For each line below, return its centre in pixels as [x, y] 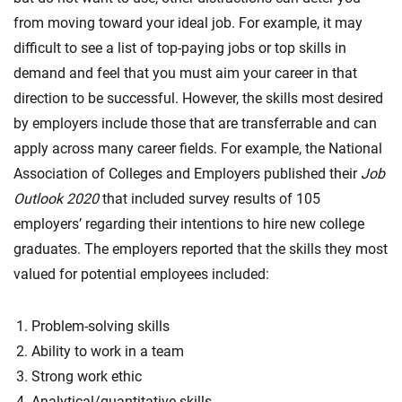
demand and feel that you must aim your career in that [185, 73]
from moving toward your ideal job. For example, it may [188, 22]
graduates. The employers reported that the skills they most [201, 249]
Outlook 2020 [56, 198]
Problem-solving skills [100, 326]
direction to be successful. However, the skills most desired [198, 98]
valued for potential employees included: [141, 274]
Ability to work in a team [108, 351]
